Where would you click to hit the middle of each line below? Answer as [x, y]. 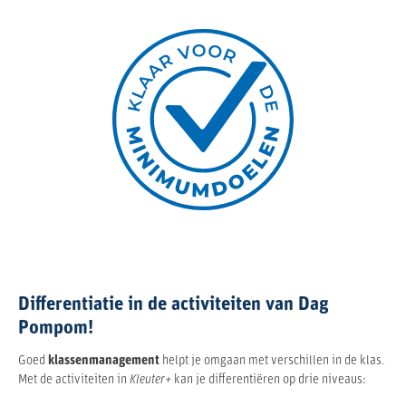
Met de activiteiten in [74, 380]
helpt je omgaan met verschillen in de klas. [272, 361]
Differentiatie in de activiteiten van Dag [174, 304]
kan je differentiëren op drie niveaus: [270, 380]
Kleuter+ [152, 380]
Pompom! [56, 328]
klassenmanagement [104, 361]
